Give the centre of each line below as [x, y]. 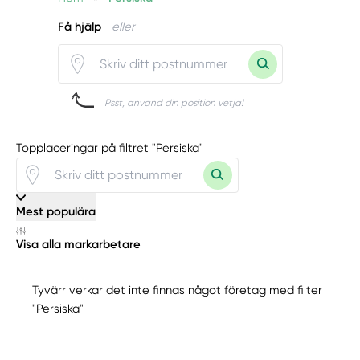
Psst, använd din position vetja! [174, 103]
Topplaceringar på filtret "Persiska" [110, 147]
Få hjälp [80, 27]
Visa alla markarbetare [79, 245]
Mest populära [56, 211]
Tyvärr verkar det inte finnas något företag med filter [178, 290]
